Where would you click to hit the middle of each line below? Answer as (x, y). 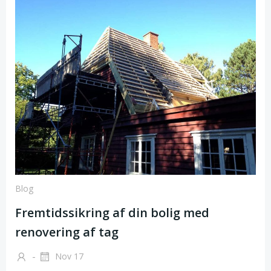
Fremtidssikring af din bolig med (112, 212)
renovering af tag (67, 232)
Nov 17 (68, 256)
